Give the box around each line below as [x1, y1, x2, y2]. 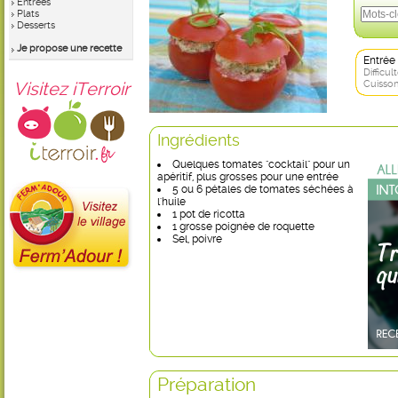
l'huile [157, 195, 186, 208]
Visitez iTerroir [12, 78, 130, 99]
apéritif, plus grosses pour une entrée [157, 171, 338, 183]
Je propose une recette [17, 43, 122, 54]
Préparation [157, 373, 256, 395]
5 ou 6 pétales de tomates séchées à [172, 183, 354, 195]
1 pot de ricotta [172, 208, 245, 220]
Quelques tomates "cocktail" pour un [172, 158, 350, 171]
